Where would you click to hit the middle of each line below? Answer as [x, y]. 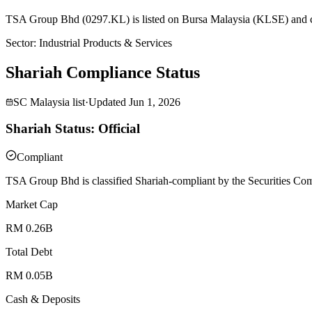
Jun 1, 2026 [155, 102]
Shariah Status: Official [73, 129]
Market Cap [32, 204]
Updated [107, 102]
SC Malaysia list [49, 102]
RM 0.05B [29, 275]
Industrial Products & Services [106, 42]
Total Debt [29, 251]
